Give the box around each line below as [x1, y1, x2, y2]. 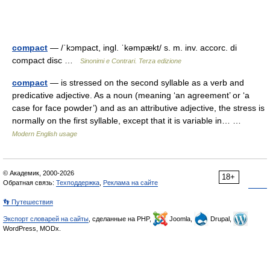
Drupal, [209, 215, 233, 222]
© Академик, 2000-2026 [3, 169, 74, 177]
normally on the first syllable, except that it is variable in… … [12, 116, 246, 125]
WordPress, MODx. [3, 225, 61, 232]
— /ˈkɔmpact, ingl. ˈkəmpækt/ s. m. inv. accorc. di [48, 43, 237, 52]
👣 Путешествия [3, 198, 53, 206]
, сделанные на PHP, [89, 215, 153, 222]
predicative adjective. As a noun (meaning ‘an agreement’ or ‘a [12, 90, 250, 100]
